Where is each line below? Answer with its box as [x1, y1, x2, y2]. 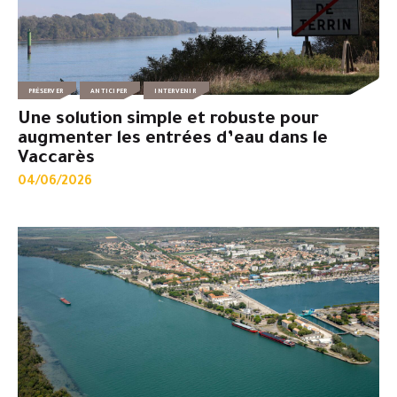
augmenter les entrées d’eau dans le [18, 129, 328, 150]
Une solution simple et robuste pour [18, 110, 319, 130]
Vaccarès [18, 149, 95, 169]
